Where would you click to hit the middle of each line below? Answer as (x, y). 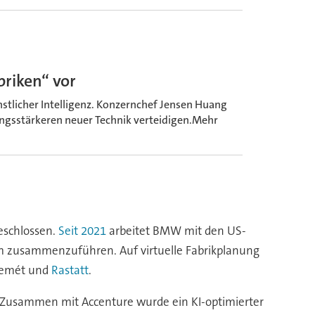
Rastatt (70, 270)
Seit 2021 (82, 231)
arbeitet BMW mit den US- (176, 231)
